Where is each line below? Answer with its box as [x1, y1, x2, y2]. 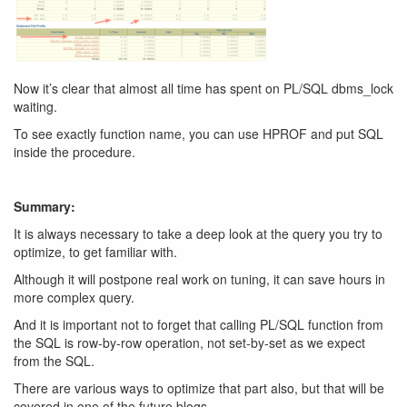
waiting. [14, 97, 57, 115]
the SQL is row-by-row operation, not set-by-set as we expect [14, 333, 365, 352]
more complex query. [14, 288, 134, 306]
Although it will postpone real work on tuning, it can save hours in [14, 270, 385, 288]
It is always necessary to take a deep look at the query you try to [14, 224, 382, 243]
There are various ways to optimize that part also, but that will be [14, 379, 384, 397]
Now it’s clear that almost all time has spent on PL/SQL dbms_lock [14, 79, 393, 97]
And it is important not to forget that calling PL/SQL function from [14, 315, 383, 333]
